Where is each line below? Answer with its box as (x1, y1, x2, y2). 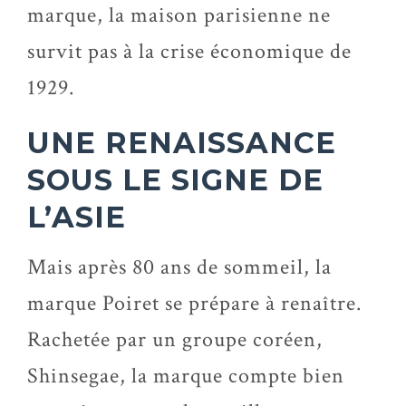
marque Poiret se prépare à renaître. (27, 289, 362, 317)
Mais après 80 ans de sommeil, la (27, 253, 332, 281)
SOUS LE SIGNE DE (27, 162, 324, 198)
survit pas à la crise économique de (27, 37, 352, 65)
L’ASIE (27, 199, 126, 235)
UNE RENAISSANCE (27, 125, 336, 160)
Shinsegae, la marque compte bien (27, 362, 344, 390)
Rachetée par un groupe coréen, (27, 325, 323, 353)
